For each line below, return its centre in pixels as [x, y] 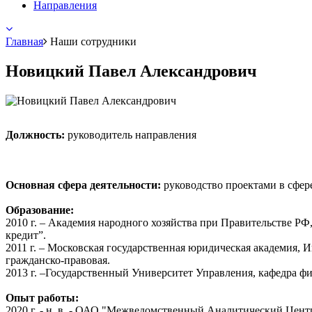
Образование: [40, 210]
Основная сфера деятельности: [83, 185]
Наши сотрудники [93, 41]
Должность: [35, 134]
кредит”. [26, 235]
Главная [24, 41]
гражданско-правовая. [58, 260]
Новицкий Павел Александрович [131, 71]
